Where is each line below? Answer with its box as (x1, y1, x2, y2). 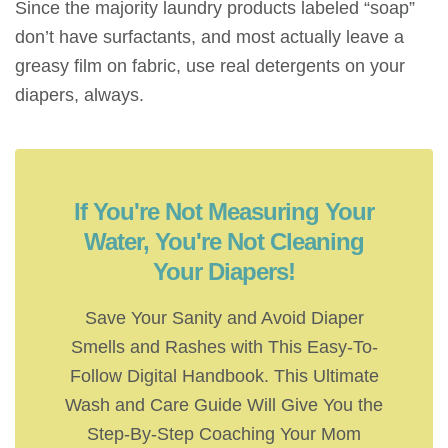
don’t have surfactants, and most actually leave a (15, 25, 404, 47)
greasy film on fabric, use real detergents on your (15, 54, 405, 76)
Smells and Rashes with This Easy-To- (70, 335, 378, 357)
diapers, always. (15, 83, 149, 105)
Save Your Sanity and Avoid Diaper (84, 306, 364, 328)
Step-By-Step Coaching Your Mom (87, 422, 361, 444)
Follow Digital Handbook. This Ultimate (69, 364, 379, 386)
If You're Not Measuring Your (74, 197, 374, 225)
